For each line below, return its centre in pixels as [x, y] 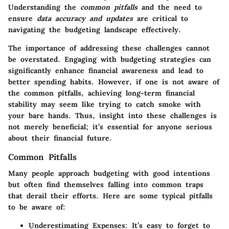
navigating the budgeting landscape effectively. [95, 29]
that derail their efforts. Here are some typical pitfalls [110, 196]
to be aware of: [37, 207]
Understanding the [44, 7]
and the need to [170, 7]
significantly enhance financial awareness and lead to [106, 70]
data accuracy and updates [85, 18]
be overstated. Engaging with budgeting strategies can [110, 59]
